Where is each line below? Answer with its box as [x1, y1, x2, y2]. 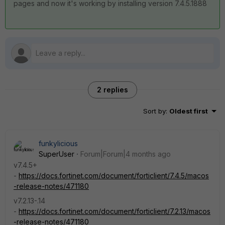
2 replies [97, 85, 128, 94]
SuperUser [39, 149, 74, 158]
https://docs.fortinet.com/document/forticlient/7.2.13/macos [19, 206, 210, 215]
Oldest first [169, 106, 208, 115]
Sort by [143, 106, 166, 115]
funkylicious [39, 139, 78, 148]
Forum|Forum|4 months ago [80, 149, 171, 158]
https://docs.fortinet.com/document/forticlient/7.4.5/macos [19, 171, 209, 180]
